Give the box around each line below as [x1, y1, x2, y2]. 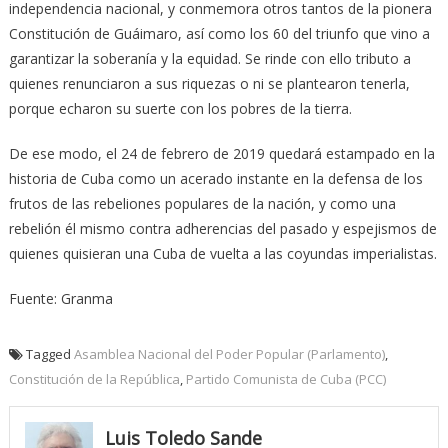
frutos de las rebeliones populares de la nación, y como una [8, 193, 396, 213]
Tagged [25, 344, 74, 363]
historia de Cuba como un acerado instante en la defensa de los [8, 168, 423, 188]
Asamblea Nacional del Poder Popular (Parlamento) [73, 344, 385, 363]
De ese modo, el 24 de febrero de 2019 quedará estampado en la [8, 143, 435, 163]
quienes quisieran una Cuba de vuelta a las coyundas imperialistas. [8, 243, 437, 263]
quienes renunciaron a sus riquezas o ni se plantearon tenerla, [8, 73, 410, 93]
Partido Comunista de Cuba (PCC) [185, 369, 386, 388]
